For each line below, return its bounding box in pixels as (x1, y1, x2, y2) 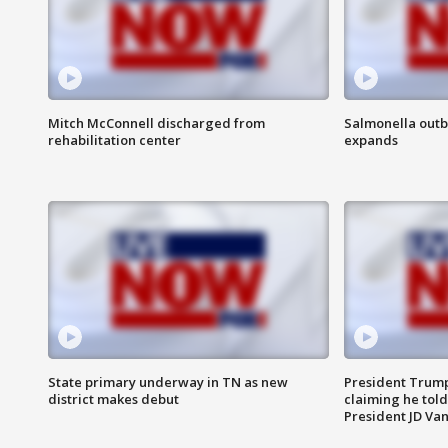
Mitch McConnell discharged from (48, 114, 265, 133)
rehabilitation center (48, 131, 181, 150)
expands (343, 131, 398, 150)
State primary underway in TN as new (48, 373, 288, 392)
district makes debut (48, 390, 179, 409)
